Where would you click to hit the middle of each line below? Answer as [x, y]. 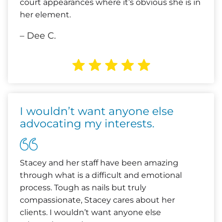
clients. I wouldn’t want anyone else [90, 212]
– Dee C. [38, 36]
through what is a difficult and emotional [101, 175]
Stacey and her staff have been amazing [99, 163]
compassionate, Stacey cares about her [97, 200]
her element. [45, 15]
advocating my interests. [87, 124]
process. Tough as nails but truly [83, 188]
